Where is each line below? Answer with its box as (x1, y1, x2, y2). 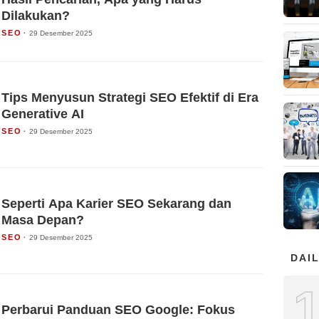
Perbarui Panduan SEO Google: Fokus (1, 302, 235, 317)
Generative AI (1, 106, 84, 121)
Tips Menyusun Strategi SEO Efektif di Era (1, 90, 258, 105)
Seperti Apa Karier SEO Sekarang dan (1, 196, 231, 211)
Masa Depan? (1, 212, 84, 227)
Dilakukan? (1, 9, 70, 23)
